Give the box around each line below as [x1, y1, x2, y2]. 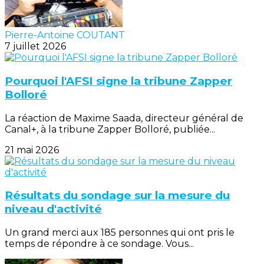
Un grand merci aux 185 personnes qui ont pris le [5, 227, 235, 239]
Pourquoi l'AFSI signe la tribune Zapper [5, 74, 232, 88]
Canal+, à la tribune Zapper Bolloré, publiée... [5, 123, 215, 135]
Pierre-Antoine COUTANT [5, 29, 125, 41]
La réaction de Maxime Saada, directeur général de [5, 112, 243, 124]
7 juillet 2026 [5, 41, 66, 52]
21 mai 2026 [5, 144, 59, 156]
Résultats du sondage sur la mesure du [5, 189, 230, 203]
